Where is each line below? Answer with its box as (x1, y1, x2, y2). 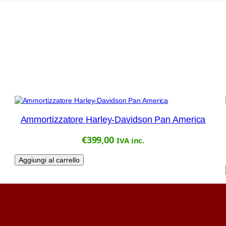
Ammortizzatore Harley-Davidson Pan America (20, 115, 206, 125)
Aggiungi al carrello (18, 156, 80, 164)
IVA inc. (117, 135, 145, 146)
